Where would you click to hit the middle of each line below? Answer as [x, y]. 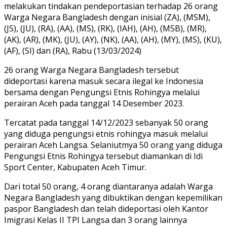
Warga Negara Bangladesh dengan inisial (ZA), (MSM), [107, 17]
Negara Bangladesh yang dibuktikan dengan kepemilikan [113, 197]
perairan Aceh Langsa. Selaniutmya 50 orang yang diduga [113, 145]
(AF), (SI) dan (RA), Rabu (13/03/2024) [73, 50]
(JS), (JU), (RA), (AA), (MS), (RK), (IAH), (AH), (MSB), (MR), [105, 28]
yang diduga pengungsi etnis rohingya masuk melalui [106, 134]
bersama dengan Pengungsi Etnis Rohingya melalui [102, 92]
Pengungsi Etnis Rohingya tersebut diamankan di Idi [103, 156]
